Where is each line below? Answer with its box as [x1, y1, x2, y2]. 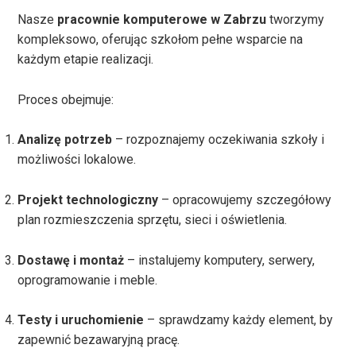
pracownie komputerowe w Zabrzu [57, 12, 267, 28]
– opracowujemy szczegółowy [158, 192, 332, 207]
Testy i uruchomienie [17, 312, 145, 328]
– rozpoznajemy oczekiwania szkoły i [112, 132, 325, 148]
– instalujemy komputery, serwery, [124, 252, 315, 268]
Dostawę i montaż [17, 252, 125, 268]
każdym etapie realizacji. [17, 52, 154, 68]
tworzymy [266, 12, 325, 28]
